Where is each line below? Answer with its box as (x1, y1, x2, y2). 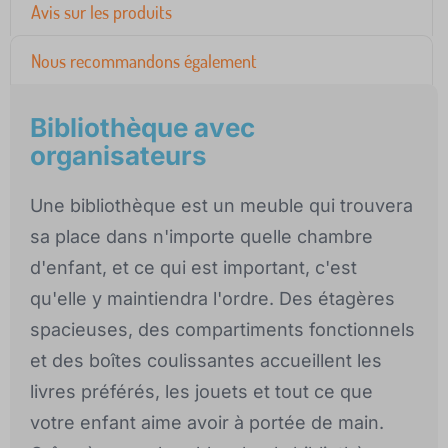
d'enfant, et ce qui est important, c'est (30, 257, 357, 279)
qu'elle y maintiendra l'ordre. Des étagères (30, 288, 395, 310)
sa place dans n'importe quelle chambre (30, 226, 373, 248)
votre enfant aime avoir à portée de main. (30, 412, 384, 434)
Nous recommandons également (31, 50, 257, 73)
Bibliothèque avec (30, 112, 255, 144)
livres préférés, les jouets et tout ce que (30, 381, 373, 403)
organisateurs (30, 140, 207, 172)
